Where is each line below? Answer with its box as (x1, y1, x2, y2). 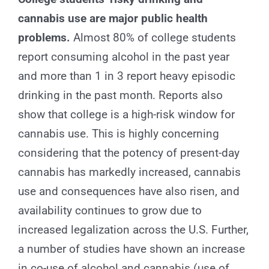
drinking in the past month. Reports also (17, 88, 223, 103)
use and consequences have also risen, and (17, 184, 240, 199)
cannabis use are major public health (17, 11, 208, 26)
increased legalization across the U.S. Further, (17, 223, 249, 237)
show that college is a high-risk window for (17, 107, 235, 122)
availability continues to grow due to (17, 204, 202, 218)
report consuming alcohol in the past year (17, 50, 229, 64)
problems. (17, 31, 70, 45)
